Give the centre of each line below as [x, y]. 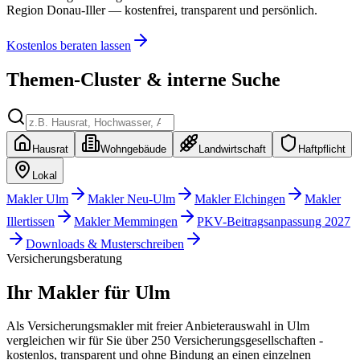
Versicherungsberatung [64, 258]
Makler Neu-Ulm [131, 198]
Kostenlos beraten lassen [69, 45]
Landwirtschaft [232, 149]
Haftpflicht [322, 149]
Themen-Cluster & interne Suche [143, 79]
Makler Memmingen [126, 221]
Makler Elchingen [240, 198]
